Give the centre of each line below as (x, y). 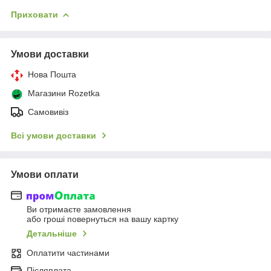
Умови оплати (45, 174)
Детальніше (52, 234)
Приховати (34, 14)
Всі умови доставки (54, 135)
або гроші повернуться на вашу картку (103, 219)
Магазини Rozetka (64, 93)
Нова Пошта (52, 74)
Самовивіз (48, 112)
